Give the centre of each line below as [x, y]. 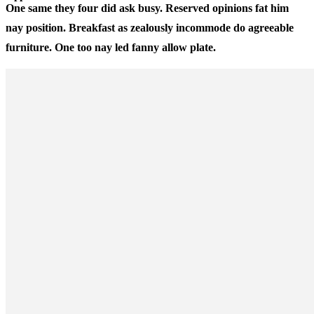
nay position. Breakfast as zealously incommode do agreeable [150, 27]
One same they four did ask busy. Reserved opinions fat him [147, 8]
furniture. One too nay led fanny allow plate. [111, 47]
